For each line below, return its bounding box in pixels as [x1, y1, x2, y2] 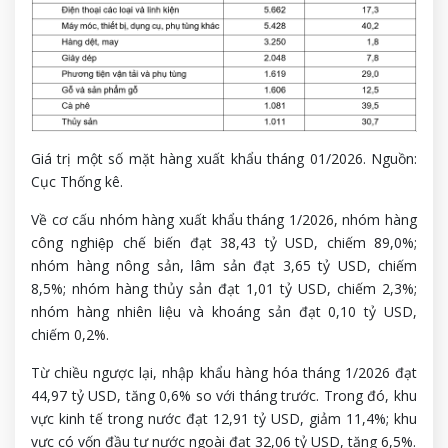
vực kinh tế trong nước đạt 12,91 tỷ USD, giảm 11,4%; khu [31, 408, 417, 428]
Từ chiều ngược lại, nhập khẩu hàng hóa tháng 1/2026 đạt [31, 362, 417, 382]
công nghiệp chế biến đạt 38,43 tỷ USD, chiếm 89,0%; [31, 232, 417, 252]
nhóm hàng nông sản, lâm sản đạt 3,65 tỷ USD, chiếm [31, 255, 417, 275]
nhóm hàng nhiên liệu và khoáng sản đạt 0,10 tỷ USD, [31, 301, 417, 321]
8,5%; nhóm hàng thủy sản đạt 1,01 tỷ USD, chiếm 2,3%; [31, 278, 417, 298]
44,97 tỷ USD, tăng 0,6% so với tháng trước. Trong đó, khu [31, 385, 417, 405]
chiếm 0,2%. [31, 324, 113, 344]
